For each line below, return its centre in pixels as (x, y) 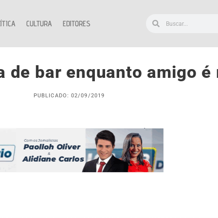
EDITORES (77, 23)
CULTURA (39, 23)
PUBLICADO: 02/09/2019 (69, 96)
